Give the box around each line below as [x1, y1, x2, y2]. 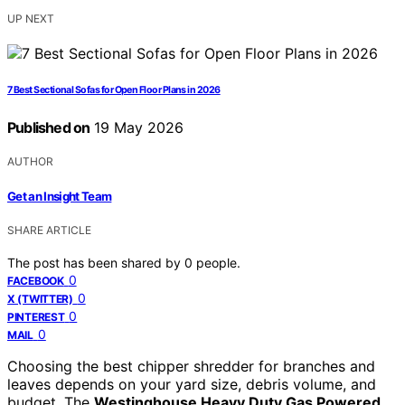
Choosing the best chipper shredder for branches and [7, 356, 375, 375]
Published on [7, 118, 90, 137]
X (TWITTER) [7, 291, 73, 306]
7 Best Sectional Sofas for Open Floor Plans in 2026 [7, 84, 221, 97]
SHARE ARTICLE [7, 222, 91, 237]
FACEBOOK [7, 273, 64, 287]
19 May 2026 [89, 118, 184, 137]
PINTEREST [7, 309, 65, 324]
